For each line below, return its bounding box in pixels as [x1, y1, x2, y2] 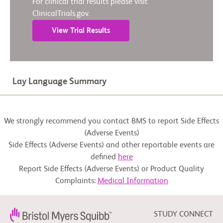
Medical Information [97, 177, 168, 186]
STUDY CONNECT [154, 211, 213, 219]
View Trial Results [52, 27, 110, 35]
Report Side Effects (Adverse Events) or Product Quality [19, 165, 204, 174]
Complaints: [55, 177, 98, 186]
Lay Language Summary [12, 77, 107, 87]
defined [90, 153, 118, 162]
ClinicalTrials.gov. [32, 10, 90, 18]
